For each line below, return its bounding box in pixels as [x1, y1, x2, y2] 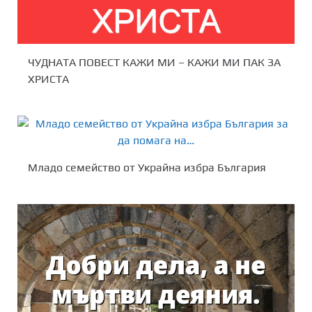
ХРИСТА [28, 72, 69, 86]
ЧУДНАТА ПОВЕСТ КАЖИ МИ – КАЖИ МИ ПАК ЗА [28, 55, 281, 69]
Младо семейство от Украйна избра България [28, 160, 266, 174]
